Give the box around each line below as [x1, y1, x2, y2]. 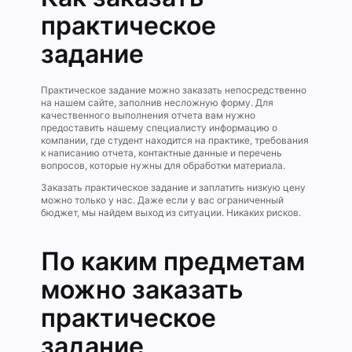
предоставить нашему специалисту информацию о [41, 121, 277, 134]
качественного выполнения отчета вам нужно [41, 108, 255, 121]
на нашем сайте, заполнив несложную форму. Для [41, 96, 273, 108]
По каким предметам [41, 245, 305, 277]
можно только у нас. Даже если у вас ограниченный [41, 193, 284, 206]
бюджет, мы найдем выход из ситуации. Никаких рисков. [41, 206, 301, 218]
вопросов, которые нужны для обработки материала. [41, 159, 285, 171]
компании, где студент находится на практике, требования [41, 134, 309, 146]
